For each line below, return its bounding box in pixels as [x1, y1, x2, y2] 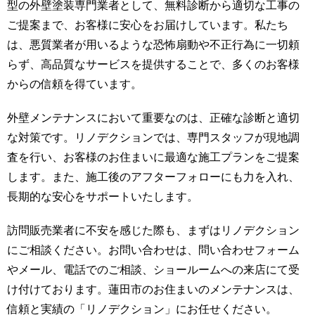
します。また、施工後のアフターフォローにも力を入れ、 [7, 171, 300, 184]
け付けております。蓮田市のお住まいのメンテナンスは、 [7, 283, 300, 296]
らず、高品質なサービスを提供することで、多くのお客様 [7, 58, 300, 71]
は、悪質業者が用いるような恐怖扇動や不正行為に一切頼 [7, 39, 300, 51]
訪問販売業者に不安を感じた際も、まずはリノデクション [7, 224, 300, 237]
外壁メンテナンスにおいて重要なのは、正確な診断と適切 [7, 112, 300, 124]
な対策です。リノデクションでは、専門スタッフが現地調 [7, 131, 300, 144]
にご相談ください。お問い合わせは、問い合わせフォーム [7, 244, 300, 257]
